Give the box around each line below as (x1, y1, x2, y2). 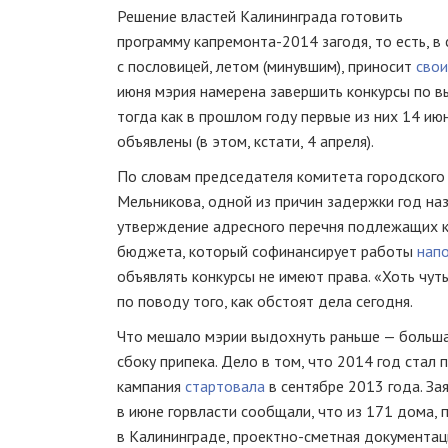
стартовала (185, 376, 265, 396)
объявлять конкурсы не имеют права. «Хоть (117, 266, 419, 286)
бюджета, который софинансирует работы (117, 241, 417, 261)
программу (117, 31, 194, 51)
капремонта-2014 (194, 31, 318, 51)
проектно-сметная (233, 426, 360, 446)
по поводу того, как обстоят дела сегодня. (117, 291, 413, 311)
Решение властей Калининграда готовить (117, 6, 403, 26)
